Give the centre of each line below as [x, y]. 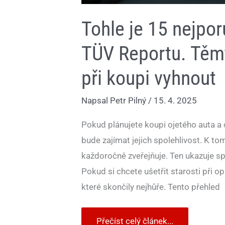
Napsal [96, 101]
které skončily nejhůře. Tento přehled [151, 187]
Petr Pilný [129, 101]
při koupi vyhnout [149, 78]
